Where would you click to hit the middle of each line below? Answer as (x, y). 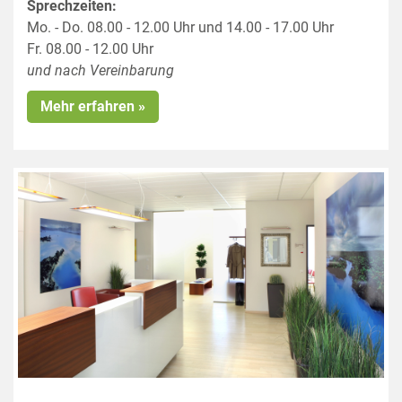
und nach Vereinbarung (100, 70)
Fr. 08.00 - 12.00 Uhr (90, 48)
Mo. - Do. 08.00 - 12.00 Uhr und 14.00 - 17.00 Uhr (180, 27)
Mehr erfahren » (93, 106)
